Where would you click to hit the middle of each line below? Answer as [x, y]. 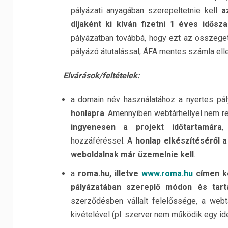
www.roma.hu [167, 173]
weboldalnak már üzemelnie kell [132, 154]
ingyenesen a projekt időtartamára [146, 127]
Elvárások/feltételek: [101, 76]
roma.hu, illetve [109, 173]
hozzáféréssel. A [103, 141]
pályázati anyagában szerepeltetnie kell [146, 10]
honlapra [87, 113]
